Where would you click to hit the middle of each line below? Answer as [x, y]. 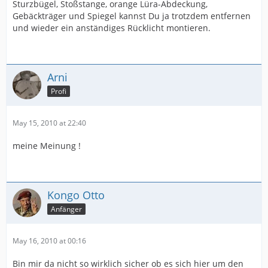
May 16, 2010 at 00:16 [49, 241]
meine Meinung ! [47, 146]
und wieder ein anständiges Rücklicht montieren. [112, 28]
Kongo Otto [76, 195]
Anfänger [66, 209]
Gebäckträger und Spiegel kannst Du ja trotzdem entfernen [132, 16]
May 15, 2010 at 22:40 [49, 123]
